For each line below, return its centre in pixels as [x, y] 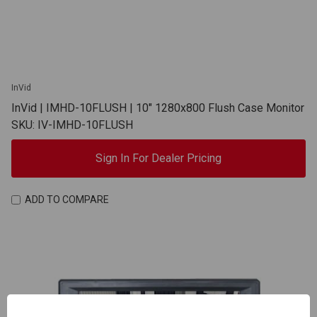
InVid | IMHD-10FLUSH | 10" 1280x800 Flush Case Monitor [158, 108]
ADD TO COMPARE [67, 200]
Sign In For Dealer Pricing [158, 158]
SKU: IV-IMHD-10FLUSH [72, 125]
